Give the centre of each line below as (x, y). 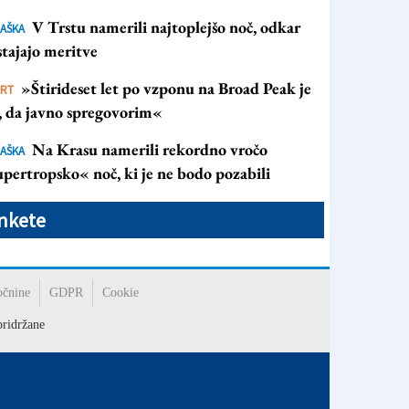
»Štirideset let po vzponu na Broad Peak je (166, 88)
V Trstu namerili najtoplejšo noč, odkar (166, 27)
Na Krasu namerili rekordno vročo (150, 149)
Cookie (120, 293)
